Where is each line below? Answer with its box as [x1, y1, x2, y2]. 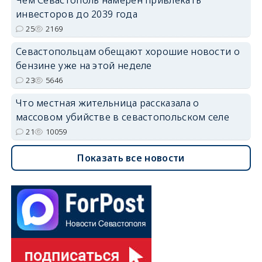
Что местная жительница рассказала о [15, 96, 199, 109]
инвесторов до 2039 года [15, 7, 137, 20]
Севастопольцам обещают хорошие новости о [15, 44, 240, 58]
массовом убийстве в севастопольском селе [15, 110, 229, 123]
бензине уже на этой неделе [15, 58, 152, 72]
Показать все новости [77, 151, 185, 164]
